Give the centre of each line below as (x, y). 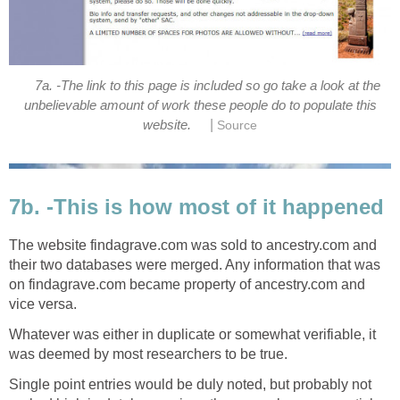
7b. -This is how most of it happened (196, 206)
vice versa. (43, 304)
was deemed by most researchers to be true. (148, 354)
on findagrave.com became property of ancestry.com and (187, 284)
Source (237, 126)
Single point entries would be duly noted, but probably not (190, 384)
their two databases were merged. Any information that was (195, 264)
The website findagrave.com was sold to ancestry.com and (193, 245)
